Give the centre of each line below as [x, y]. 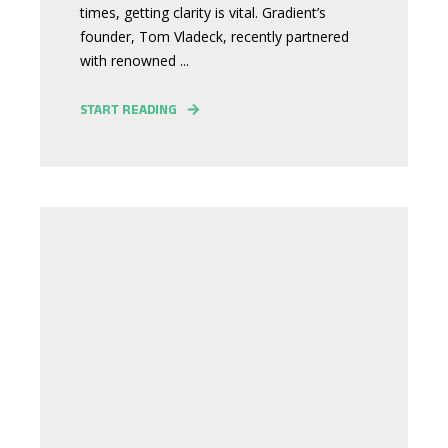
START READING [128, 109]
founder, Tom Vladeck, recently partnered [214, 36]
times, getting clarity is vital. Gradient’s [203, 12]
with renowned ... [134, 60]
